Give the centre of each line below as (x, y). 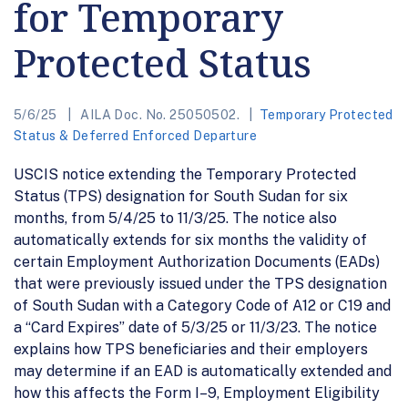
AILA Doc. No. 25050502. (160, 114)
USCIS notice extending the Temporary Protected (185, 174)
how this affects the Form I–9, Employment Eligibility (197, 393)
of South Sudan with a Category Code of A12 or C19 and (202, 305)
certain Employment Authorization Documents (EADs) (197, 261)
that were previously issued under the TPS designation (200, 283)
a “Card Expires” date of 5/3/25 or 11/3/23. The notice (195, 327)
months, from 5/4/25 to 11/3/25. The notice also (175, 218)
